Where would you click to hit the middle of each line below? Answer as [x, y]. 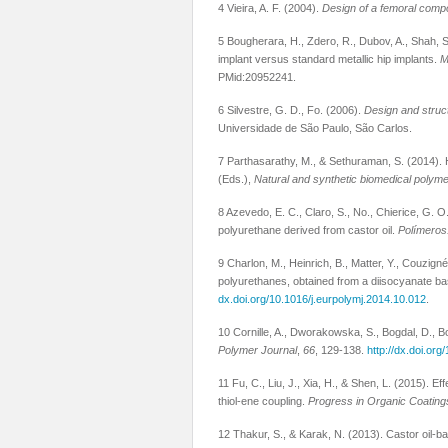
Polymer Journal [257, 350]
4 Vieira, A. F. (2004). [270, 8]
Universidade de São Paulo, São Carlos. [316, 128]
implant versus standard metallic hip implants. [329, 59]
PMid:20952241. [258, 77]
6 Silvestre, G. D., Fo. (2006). [291, 110]
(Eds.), [236, 179]
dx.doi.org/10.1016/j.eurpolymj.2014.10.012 [322, 299]
